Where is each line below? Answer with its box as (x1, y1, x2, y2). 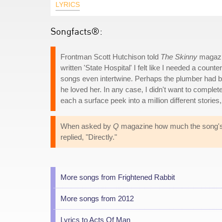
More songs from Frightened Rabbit (60, 173, 175, 181)
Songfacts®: (51, 25, 103, 37)
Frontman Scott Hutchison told (60, 53, 161, 61)
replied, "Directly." (60, 133, 117, 141)
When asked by (60, 122, 113, 130)
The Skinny (161, 53, 197, 61)
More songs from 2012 (60, 194, 134, 203)
